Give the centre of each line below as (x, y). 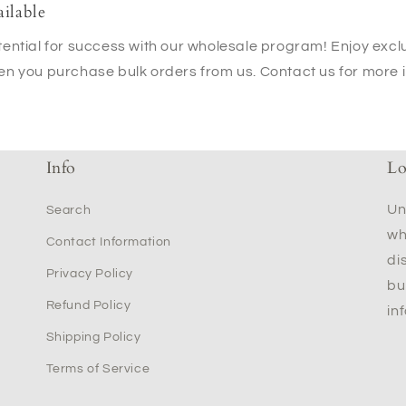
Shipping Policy (93, 337)
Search (68, 210)
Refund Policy (88, 305)
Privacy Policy (90, 274)
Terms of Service (98, 369)
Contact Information (109, 242)
